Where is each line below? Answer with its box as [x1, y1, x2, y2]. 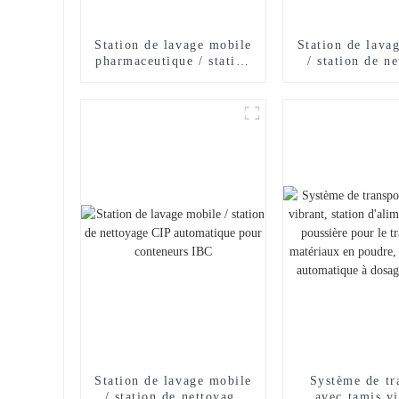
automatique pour [118, 85, 229, 100]
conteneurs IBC [125, 102, 222, 116]
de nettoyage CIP [118, 69, 228, 84]
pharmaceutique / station [94, 53, 251, 68]
